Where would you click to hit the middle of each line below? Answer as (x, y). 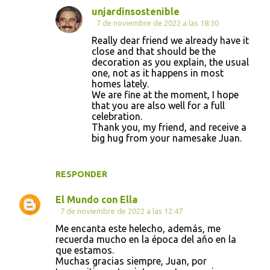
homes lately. (120, 83)
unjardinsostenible (136, 11)
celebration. (117, 116)
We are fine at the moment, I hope (165, 94)
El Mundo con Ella (96, 199)
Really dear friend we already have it (170, 40)
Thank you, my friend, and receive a (169, 127)
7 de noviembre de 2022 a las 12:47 (121, 211)
